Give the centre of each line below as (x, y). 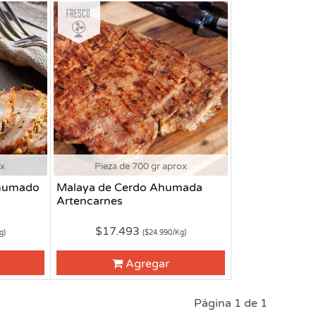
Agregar (148, 263)
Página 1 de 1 (231, 304)
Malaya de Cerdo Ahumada (129, 188)
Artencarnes (89, 201)
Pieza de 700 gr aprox (141, 167)
